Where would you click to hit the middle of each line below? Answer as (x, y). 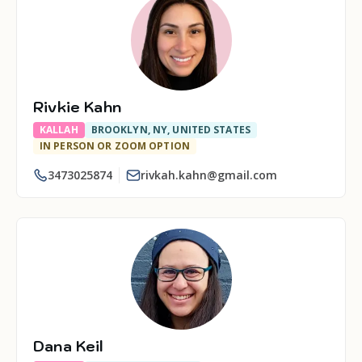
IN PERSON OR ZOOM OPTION (115, 146)
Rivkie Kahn (77, 107)
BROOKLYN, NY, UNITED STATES (170, 130)
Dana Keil (69, 346)
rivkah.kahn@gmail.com (209, 175)
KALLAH (59, 130)
